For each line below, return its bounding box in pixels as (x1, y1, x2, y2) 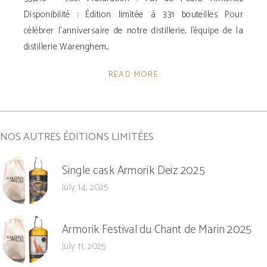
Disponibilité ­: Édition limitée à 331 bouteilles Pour (24, 7, 243, 23)
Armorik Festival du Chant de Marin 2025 (62, 221, 252, 240)
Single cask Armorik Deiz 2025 (62, 162, 206, 181)
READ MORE (108, 68, 159, 82)
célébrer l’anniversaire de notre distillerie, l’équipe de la (24, 23, 243, 39)
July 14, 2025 (62, 180, 108, 195)
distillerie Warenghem (24, 39, 107, 55)
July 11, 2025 (62, 239, 106, 254)
